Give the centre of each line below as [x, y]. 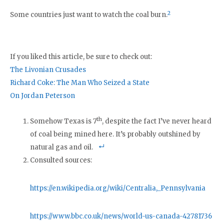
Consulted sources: [61, 160]
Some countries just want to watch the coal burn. [89, 15]
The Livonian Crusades [48, 69]
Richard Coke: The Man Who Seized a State [80, 82]
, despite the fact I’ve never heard [157, 121]
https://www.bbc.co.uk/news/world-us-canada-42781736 [121, 216]
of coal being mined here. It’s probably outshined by [115, 134]
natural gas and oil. [61, 147]
